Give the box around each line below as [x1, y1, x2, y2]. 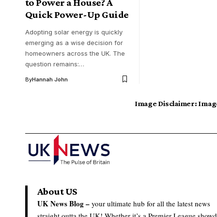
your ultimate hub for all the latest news [90, 198, 210, 208]
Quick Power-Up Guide [25, 8, 129, 20]
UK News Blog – [37, 198, 90, 209]
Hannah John [32, 76, 68, 83]
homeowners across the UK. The [25, 49, 125, 57]
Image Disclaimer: [134, 99, 197, 108]
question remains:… [25, 60, 84, 68]
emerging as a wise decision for [25, 38, 123, 46]
